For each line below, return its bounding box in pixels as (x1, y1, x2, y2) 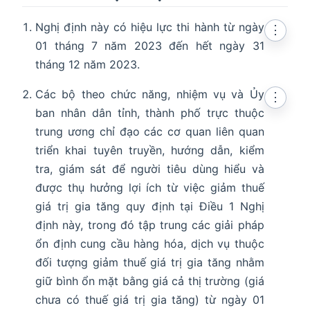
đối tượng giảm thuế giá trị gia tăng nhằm (35, 255, 264, 270)
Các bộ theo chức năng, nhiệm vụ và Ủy (35, 87, 264, 102)
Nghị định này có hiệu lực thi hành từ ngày (35, 20, 264, 35)
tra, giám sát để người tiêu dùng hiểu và (35, 162, 264, 176)
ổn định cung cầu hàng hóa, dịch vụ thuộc (35, 237, 264, 251)
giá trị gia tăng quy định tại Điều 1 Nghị (35, 199, 264, 214)
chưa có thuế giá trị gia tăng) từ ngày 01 (35, 293, 264, 307)
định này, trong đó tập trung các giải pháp (35, 218, 264, 232)
